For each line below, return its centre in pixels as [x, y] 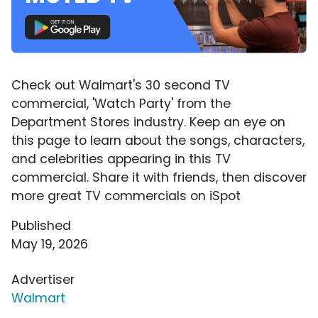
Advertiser [43, 279]
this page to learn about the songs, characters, [158, 140]
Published [41, 225]
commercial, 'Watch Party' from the [121, 103]
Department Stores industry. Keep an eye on [148, 122]
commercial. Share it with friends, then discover [159, 177]
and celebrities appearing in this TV [121, 159]
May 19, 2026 [50, 244]
